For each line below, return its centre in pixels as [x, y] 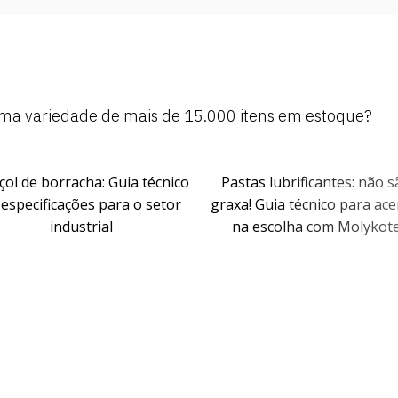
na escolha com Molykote [273, 227]
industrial [38, 227]
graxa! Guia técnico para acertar [273, 205]
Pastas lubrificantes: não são [273, 183]
